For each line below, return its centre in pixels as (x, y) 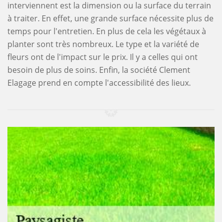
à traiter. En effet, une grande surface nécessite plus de (111, 18)
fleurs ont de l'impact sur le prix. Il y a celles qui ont (103, 57)
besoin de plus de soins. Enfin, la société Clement (99, 70)
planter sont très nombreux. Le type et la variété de (103, 44)
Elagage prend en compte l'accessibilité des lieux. (99, 83)
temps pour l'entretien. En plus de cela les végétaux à (107, 31)
